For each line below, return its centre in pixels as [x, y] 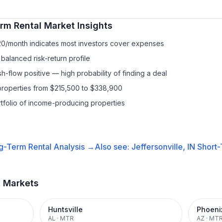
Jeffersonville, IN [163, 147]
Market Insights [77, 26]
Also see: [113, 147]
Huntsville [65, 209]
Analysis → [73, 147]
